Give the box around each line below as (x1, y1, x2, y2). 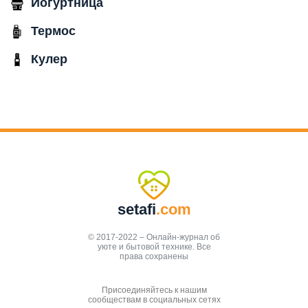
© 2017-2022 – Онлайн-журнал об (88, 232, 220, 243)
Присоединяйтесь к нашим (101, 285, 207, 296)
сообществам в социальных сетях (87, 295, 221, 305)
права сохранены (120, 252, 188, 262)
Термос (31, 24, 76, 38)
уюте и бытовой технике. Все (97, 242, 211, 252)
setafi (117, 201, 156, 219)
